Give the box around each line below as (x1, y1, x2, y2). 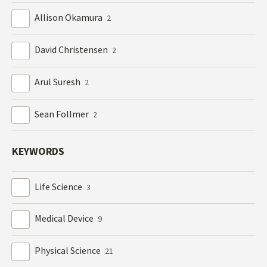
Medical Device (35, 212, 96, 225)
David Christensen (35, 44, 110, 56)
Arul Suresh (35, 76, 83, 88)
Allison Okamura (35, 11, 105, 24)
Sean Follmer (35, 107, 91, 120)
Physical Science (35, 244, 103, 257)
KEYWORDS (12, 144, 64, 159)
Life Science (35, 180, 85, 193)
